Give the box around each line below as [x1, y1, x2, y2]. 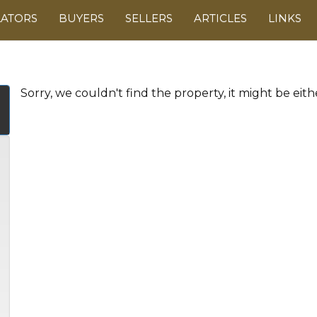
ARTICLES [194, 11, 247, 25]
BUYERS [59, 11, 104, 25]
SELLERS [125, 11, 173, 25]
